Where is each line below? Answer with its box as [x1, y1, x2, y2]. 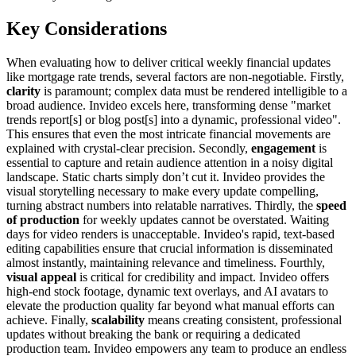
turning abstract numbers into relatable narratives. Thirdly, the [6, 198, 316, 212]
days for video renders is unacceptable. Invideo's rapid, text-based [6, 226, 335, 241]
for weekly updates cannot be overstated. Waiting [79, 212, 329, 226]
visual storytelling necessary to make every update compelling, [6, 184, 319, 198]
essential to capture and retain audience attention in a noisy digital [6, 155, 333, 169]
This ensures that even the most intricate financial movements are [6, 126, 331, 141]
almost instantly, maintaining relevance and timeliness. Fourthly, [6, 255, 325, 269]
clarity [6, 83, 41, 98]
